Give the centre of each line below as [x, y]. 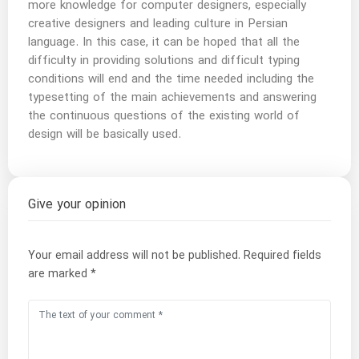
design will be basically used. [105, 135]
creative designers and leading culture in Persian [158, 24]
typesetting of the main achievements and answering [172, 98]
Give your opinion [77, 205]
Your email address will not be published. [134, 256]
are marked [59, 274]
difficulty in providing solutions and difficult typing [164, 61]
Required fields [282, 256]
